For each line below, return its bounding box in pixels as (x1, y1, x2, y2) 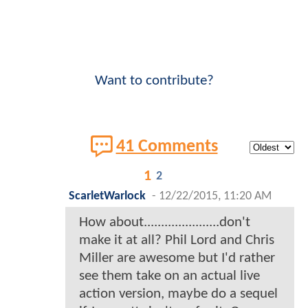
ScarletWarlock (69, 190, 146, 203)
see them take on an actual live (79, 269, 260, 284)
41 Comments (115, 137, 218, 155)
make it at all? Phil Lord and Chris (79, 233, 274, 248)
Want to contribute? (94, 74, 214, 89)
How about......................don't (79, 215, 250, 230)
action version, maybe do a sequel (79, 287, 278, 302)
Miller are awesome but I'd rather (79, 251, 275, 266)
